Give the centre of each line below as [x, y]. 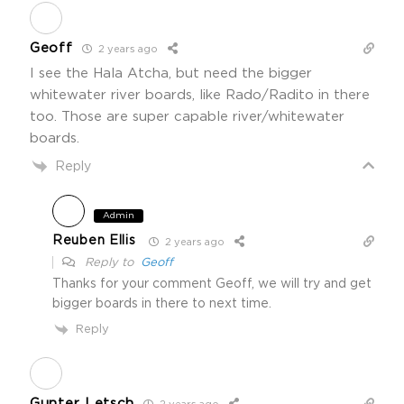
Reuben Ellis [94, 241]
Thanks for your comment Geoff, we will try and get [212, 284]
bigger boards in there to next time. [162, 303]
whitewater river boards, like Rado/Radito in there [200, 95]
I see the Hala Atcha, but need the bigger [171, 73]
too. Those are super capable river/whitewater [187, 116]
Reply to [111, 262]
